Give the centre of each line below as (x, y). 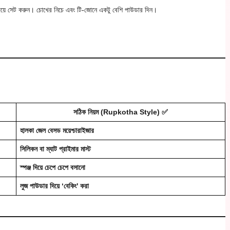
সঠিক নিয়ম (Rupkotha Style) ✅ (121, 112)
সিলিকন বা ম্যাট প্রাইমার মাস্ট (55, 149)
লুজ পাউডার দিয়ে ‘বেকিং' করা (54, 186)
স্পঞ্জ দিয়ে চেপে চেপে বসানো (53, 167)
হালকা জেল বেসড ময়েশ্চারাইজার (57, 130)
